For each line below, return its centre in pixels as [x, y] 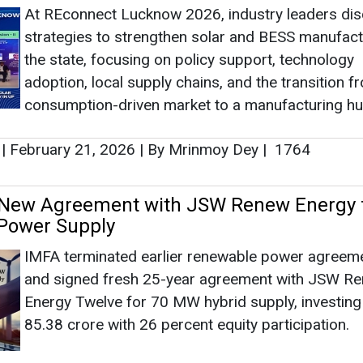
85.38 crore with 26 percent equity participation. [187, 324]
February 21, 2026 [73, 149]
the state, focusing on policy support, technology [189, 59]
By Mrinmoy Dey [203, 149]
